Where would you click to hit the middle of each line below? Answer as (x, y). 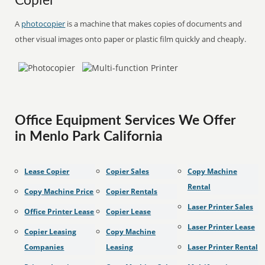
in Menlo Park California (89, 137)
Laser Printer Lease (221, 227)
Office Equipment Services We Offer (126, 121)
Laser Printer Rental (222, 247)
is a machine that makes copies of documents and (154, 24)
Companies (44, 247)
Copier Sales (128, 171)
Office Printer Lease (59, 211)
